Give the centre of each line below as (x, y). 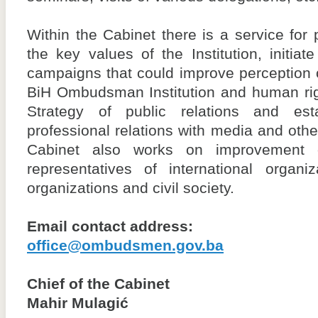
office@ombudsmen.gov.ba (125, 246)
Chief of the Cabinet (98, 284)
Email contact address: (110, 226)
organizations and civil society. (131, 188)
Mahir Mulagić (78, 303)
